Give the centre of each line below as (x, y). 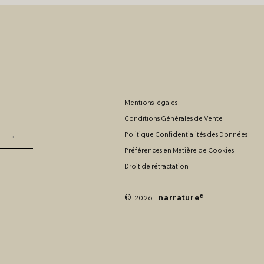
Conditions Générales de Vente (174, 118)
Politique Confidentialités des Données (187, 134)
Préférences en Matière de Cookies (179, 150)
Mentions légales (151, 103)
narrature (179, 197)
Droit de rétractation (156, 166)
